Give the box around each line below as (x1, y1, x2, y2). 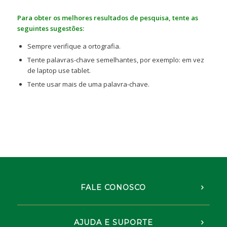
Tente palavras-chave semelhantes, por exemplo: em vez (27, 55, 204, 65)
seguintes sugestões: (17, 24, 84, 33)
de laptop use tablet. (27, 66, 91, 75)
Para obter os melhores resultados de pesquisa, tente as (17, 13, 198, 23)
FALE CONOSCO (81, 183, 146, 193)
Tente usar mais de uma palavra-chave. (27, 80, 149, 89)
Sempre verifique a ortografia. (27, 42, 121, 51)
